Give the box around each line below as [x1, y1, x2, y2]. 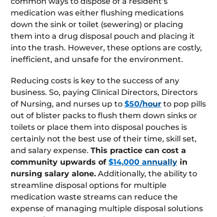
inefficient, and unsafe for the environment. [11, 54, 183, 64]
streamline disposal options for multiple [11, 180, 167, 190]
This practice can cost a [91, 145, 186, 155]
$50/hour [124, 99, 161, 108]
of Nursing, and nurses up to [11, 99, 124, 108]
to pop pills [161, 99, 206, 108]
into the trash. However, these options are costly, [11, 43, 202, 52]
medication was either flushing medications [11, 8, 184, 17]
